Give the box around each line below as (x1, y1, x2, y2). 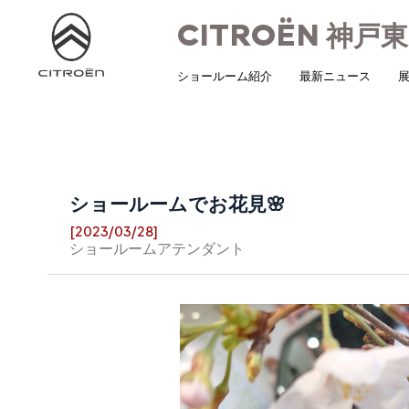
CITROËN (176, 16, 326, 55)
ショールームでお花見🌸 (69, 193, 286, 215)
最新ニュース (299, 68, 371, 83)
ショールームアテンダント (69, 240, 245, 258)
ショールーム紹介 (176, 68, 272, 83)
